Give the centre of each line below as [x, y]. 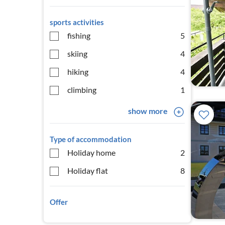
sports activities [77, 22]
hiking [78, 72]
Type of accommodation [91, 139]
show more [148, 111]
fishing [79, 35]
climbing [82, 90]
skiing [77, 53]
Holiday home [91, 152]
